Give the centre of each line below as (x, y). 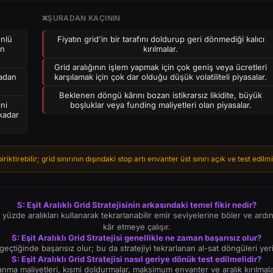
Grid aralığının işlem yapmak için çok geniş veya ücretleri (161, 67)
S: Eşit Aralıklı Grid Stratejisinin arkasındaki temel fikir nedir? (136, 205)
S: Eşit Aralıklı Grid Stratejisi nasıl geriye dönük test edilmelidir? (136, 259)
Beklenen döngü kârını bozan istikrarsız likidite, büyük (161, 95)
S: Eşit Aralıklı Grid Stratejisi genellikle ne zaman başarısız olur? (136, 238)
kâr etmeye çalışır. (136, 227)
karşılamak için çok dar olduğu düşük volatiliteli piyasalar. (161, 77)
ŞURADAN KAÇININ (84, 18)
